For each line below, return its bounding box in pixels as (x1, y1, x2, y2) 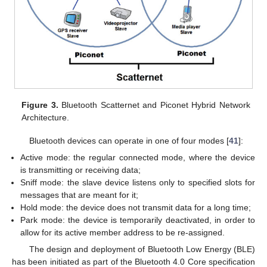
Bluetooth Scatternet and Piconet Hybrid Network (58, 100, 250, 110)
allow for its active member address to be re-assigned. (20, 227, 225, 237)
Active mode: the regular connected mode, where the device (20, 152, 255, 162)
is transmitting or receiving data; (20, 164, 141, 175)
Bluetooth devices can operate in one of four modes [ (29, 135, 229, 145)
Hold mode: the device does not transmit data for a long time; (20, 202, 252, 212)
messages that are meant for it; (20, 190, 139, 200)
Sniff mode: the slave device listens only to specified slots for (20, 177, 255, 187)
